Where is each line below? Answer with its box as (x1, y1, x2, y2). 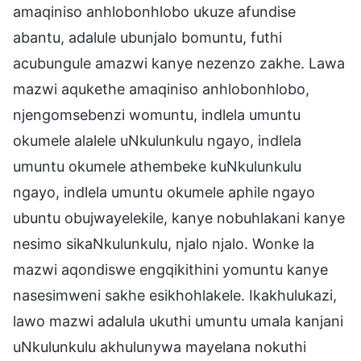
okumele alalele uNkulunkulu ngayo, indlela (13, 131, 301, 149)
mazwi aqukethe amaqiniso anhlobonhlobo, (13, 80, 309, 98)
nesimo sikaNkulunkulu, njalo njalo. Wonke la (13, 234, 314, 252)
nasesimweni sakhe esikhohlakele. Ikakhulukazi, (13, 286, 337, 304)
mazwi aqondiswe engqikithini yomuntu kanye (13, 260, 328, 278)
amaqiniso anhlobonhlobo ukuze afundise (13, 2, 296, 20)
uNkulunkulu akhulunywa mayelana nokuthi (13, 338, 306, 355)
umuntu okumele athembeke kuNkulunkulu (13, 157, 301, 175)
